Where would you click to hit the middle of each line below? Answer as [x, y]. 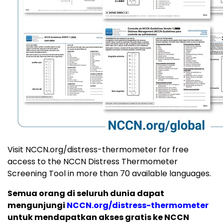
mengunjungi [37, 206]
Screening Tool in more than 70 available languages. [109, 174]
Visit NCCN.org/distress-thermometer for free [98, 150]
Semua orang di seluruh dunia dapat [86, 194]
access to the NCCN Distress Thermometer [93, 162]
